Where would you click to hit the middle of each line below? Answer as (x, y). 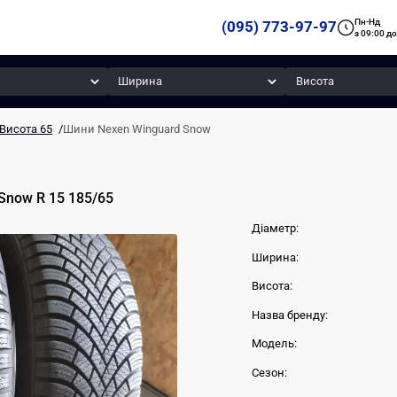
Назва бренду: (290, 315)
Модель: (275, 344)
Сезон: (270, 372)
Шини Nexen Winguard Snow (137, 128)
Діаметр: (276, 229)
